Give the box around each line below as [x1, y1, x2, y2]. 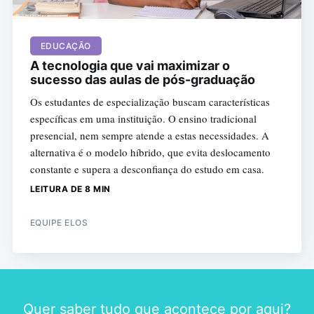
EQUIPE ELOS [29, 217, 88, 228]
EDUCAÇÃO [40, 41, 91, 52]
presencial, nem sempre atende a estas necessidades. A [29, 128, 269, 143]
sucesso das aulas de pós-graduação [29, 72, 255, 88]
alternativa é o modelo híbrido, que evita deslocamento [29, 145, 271, 160]
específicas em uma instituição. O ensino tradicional [29, 111, 257, 126]
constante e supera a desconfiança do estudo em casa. [29, 162, 264, 177]
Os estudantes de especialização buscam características [29, 95, 270, 109]
